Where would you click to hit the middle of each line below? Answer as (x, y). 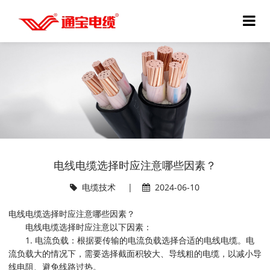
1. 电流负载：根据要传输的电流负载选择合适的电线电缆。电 (131, 240)
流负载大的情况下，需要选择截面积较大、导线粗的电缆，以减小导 (135, 253)
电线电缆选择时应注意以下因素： (80, 227)
